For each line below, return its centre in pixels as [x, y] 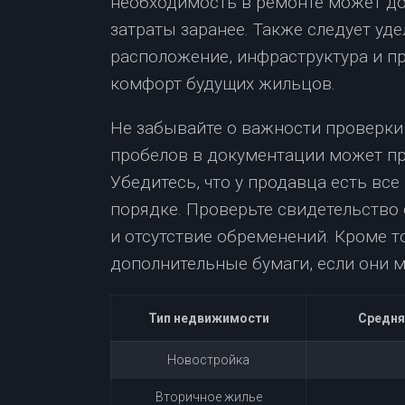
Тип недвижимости [208, 318]
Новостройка [208, 360]
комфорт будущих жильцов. [223, 84]
